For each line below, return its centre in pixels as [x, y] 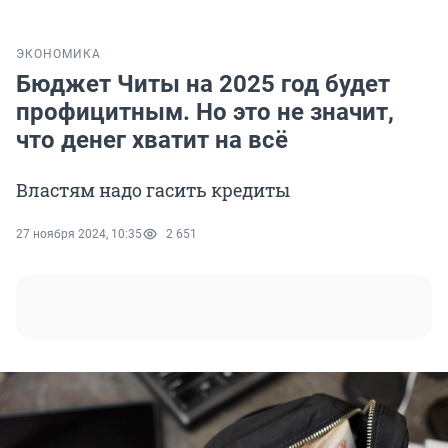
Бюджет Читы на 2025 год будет [203, 84]
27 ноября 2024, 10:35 [79, 234]
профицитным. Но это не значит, [205, 112]
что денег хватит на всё [152, 140]
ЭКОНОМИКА [58, 54]
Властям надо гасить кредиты [153, 190]
